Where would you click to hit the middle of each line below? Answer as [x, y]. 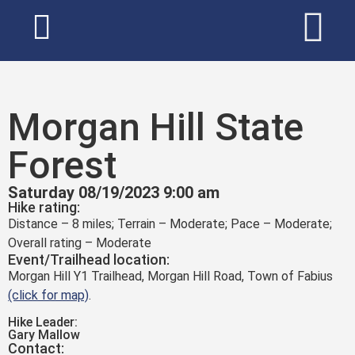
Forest [62, 165]
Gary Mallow [44, 335]
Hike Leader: [43, 323]
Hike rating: [44, 207]
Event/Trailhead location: [89, 260]
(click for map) [48, 295]
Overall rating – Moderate [80, 243]
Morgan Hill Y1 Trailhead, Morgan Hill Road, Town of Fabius [170, 276]
